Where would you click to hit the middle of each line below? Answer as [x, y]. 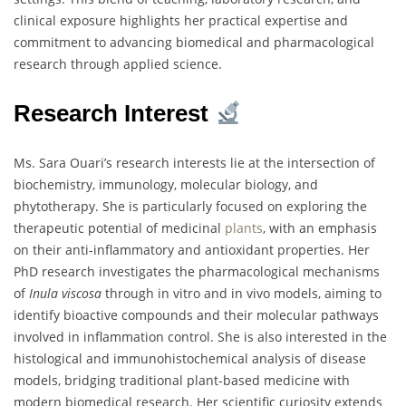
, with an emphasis [320, 228]
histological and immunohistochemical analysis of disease [190, 359]
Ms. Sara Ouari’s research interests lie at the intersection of [194, 163]
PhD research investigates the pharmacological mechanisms [197, 272]
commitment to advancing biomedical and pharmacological [194, 43]
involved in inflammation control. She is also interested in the [200, 337]
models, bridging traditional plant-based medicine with [182, 381]
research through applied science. [118, 64]
